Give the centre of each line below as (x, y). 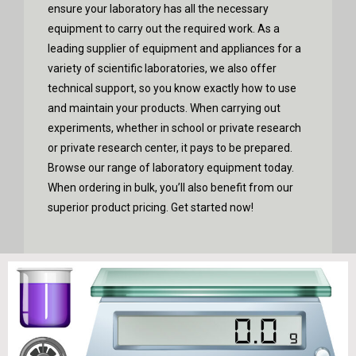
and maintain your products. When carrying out (164, 108)
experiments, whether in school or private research (174, 128)
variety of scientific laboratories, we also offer (162, 68)
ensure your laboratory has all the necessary (158, 8)
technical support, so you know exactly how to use (172, 88)
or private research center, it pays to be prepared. (170, 147)
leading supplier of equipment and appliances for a (174, 48)
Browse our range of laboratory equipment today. (171, 167)
